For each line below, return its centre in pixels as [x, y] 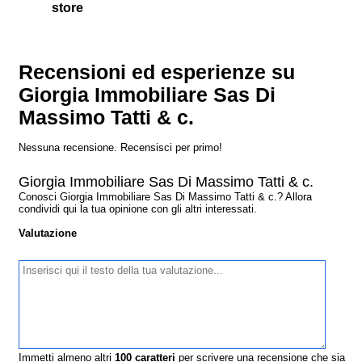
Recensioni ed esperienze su [157, 73]
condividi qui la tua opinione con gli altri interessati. [138, 209]
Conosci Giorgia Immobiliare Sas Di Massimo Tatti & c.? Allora [166, 197]
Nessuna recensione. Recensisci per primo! [121, 148]
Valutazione [48, 234]
